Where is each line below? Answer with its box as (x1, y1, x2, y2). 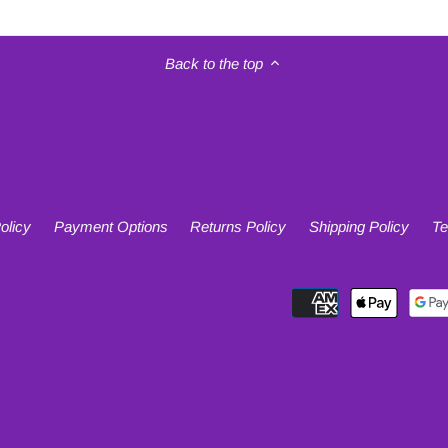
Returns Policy (190, 217, 287, 235)
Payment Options (53, 217, 168, 235)
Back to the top (165, 54, 263, 72)
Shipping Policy (309, 217, 410, 235)
